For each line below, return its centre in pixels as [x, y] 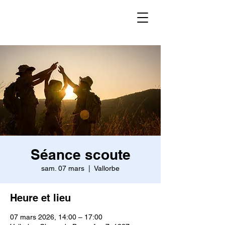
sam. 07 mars [63, 168]
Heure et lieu [40, 198]
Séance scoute [80, 154]
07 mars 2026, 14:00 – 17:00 [56, 217]
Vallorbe [107, 168]
